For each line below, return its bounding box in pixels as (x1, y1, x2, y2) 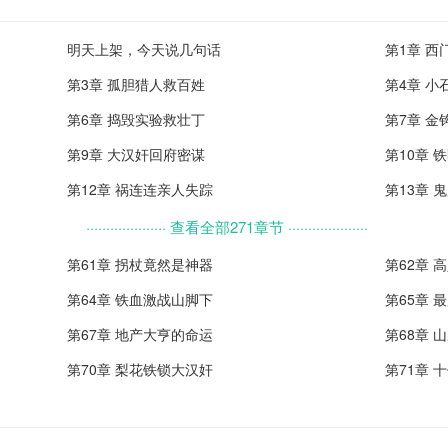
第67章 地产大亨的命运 (67, 324, 214, 344)
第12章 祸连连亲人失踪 (67, 179, 214, 199)
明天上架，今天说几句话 (67, 39, 222, 59)
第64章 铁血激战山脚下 (67, 289, 214, 309)
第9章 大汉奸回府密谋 (67, 144, 206, 164)
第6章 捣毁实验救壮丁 (67, 109, 206, 129)
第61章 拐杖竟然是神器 (67, 254, 214, 274)
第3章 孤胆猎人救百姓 (67, 74, 206, 94)
